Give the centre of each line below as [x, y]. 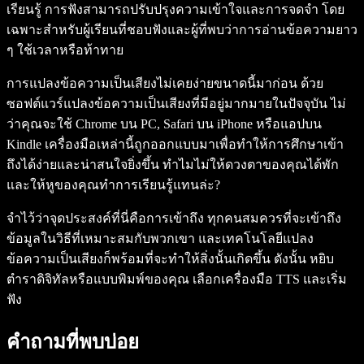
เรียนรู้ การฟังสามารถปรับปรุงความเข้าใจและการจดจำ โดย [175, 10]
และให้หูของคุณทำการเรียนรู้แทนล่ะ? [113, 185]
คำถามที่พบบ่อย [73, 342]
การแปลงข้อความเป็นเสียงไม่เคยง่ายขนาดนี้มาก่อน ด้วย [165, 84]
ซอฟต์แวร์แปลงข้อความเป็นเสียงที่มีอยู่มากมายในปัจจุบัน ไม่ [176, 104]
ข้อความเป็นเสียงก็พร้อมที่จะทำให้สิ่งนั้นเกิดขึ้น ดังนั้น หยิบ [170, 259]
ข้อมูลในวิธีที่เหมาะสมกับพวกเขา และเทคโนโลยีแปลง [160, 239]
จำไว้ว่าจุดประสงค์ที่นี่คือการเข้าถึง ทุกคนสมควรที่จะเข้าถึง [174, 219]
